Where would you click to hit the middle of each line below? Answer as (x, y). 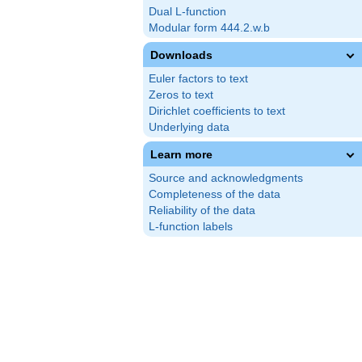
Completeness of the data (215, 194)
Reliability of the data (202, 210)
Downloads (181, 55)
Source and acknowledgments (226, 178)
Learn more (181, 154)
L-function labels (191, 227)
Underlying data (189, 127)
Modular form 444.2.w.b (209, 28)
